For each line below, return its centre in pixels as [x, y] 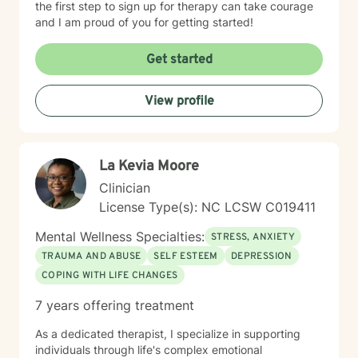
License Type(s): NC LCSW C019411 [207, 207]
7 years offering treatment [115, 305]
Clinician [125, 188]
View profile [179, 101]
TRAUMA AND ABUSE [91, 257]
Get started [179, 60]
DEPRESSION [261, 257]
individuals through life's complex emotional [149, 350]
